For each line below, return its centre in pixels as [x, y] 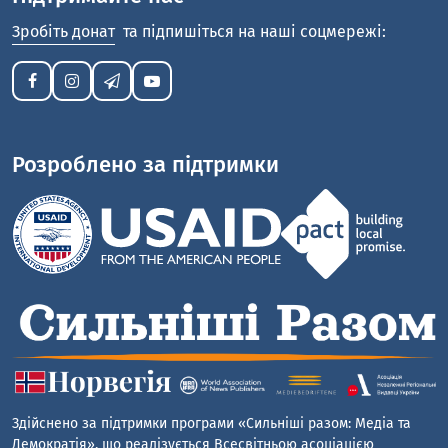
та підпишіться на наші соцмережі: [252, 32]
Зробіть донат [63, 32]
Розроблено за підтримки [145, 165]
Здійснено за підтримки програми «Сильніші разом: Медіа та [211, 423]
